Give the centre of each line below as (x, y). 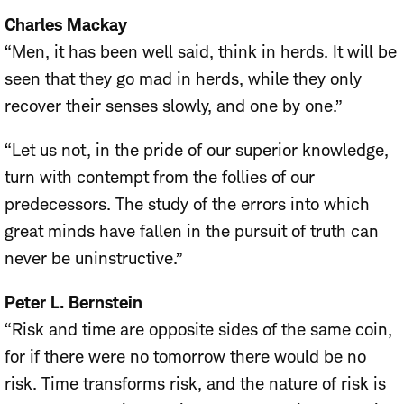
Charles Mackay (66, 25)
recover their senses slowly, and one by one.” (174, 106)
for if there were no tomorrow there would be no (185, 357)
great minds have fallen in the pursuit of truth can (192, 232)
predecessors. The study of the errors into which (187, 205)
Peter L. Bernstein (73, 303)
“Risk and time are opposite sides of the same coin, (198, 330)
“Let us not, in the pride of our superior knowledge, (197, 151)
